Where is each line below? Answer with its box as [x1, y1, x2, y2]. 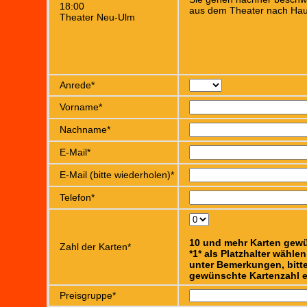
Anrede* [60, 79, 95, 90]
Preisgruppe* [60, 290, 116, 301]
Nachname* [60, 124, 110, 135]
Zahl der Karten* [60, 241, 131, 252]
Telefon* [60, 192, 95, 203]
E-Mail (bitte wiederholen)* [60, 169, 174, 180]
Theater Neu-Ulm [60, 12, 135, 23]
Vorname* [60, 101, 102, 112]
